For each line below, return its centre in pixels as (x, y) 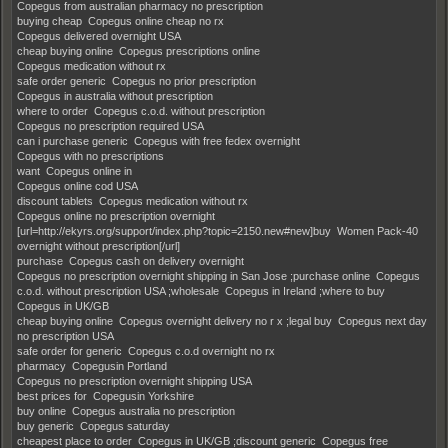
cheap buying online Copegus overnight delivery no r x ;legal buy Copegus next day (222, 320)
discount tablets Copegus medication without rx (134, 200)
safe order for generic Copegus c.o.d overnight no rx (147, 350)
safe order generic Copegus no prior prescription (138, 80)
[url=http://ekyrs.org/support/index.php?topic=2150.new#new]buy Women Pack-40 (217, 230)
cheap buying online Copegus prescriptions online (140, 50)
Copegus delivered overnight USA (100, 35)
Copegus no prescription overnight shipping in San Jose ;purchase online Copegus (218, 275)
